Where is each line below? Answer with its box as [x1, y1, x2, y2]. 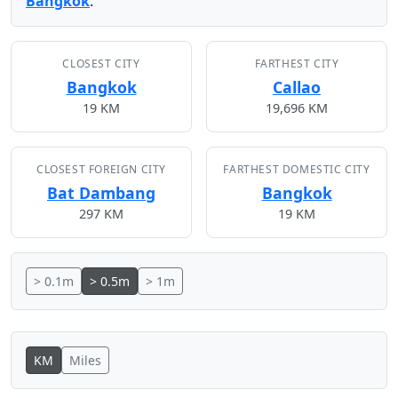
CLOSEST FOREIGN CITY [36, 162, 166, 177]
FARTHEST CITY [254, 56, 339, 71]
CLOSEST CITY [62, 56, 140, 71]
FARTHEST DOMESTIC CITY [223, 162, 370, 177]
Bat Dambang [47, 182, 155, 203]
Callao [273, 76, 321, 98]
